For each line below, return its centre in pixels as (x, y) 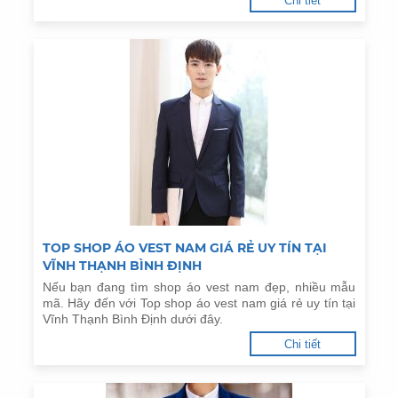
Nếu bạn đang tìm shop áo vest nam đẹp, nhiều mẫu (199, 287)
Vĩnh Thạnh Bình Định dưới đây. (132, 319)
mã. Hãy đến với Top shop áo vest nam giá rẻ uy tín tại (199, 303)
